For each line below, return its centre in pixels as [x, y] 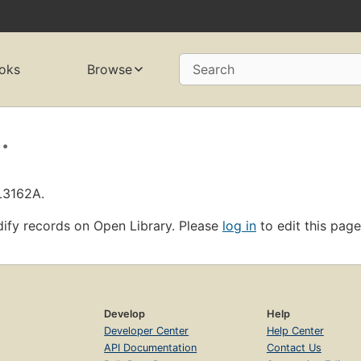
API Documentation [151, 347]
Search [213, 70]
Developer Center [147, 330]
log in [239, 225]
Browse [109, 70]
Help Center [295, 330]
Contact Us [294, 347]
